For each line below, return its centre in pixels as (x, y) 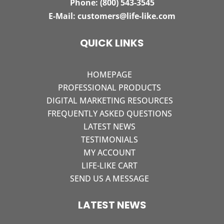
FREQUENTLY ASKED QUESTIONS (109, 113)
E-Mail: (63, 16)
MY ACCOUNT (109, 152)
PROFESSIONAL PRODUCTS (109, 87)
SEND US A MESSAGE (109, 178)
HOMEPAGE (109, 74)
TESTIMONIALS (109, 139)
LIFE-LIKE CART (109, 165)
